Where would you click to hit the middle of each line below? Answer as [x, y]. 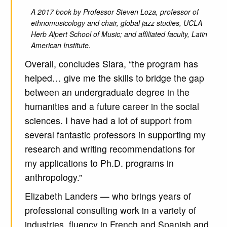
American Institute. [61, 45]
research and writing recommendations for [110, 149]
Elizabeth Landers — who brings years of [108, 196]
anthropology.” [53, 177]
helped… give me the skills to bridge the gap [114, 78]
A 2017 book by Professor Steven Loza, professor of [115, 12]
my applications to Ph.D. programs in [99, 163]
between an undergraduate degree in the [107, 92]
